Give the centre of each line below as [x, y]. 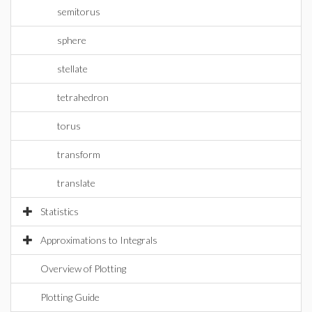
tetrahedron [83, 97]
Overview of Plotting [83, 268]
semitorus [79, 11]
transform [79, 154]
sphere [72, 40]
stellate [72, 69]
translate [76, 183]
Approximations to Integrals [99, 240]
